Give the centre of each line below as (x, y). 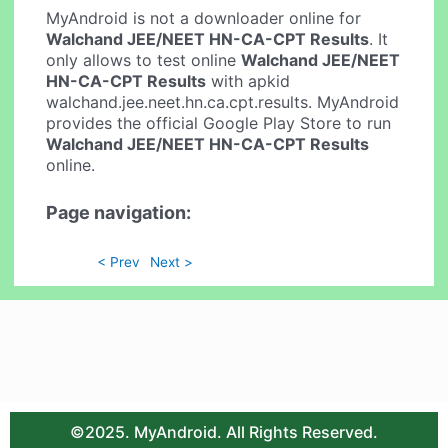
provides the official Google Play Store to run (219, 123)
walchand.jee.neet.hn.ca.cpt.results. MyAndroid (223, 102)
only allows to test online (144, 60)
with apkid (248, 81)
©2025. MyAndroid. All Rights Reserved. (224, 432)
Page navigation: (119, 212)
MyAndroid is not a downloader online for (204, 18)
